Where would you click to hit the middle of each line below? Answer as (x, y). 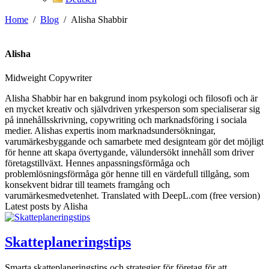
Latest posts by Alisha (46, 206)
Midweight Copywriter (48, 77)
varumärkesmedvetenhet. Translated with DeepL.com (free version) (132, 195)
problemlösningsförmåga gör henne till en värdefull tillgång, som (127, 174)
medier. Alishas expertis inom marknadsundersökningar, (110, 130)
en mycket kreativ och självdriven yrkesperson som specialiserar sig (132, 109)
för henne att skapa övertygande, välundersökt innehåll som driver (129, 152)
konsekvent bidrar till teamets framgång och (87, 184)
